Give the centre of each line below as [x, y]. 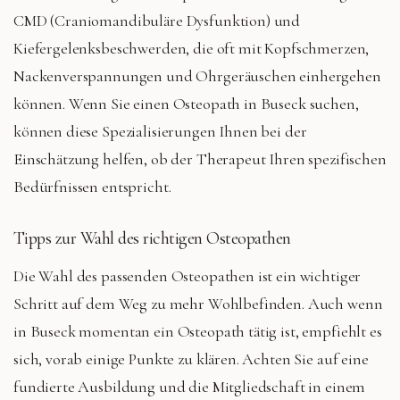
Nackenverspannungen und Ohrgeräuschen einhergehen [197, 75]
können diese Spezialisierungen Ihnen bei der [160, 131]
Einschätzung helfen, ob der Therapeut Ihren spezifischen [200, 158]
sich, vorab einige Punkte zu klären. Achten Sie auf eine [191, 358]
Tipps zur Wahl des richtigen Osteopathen [152, 237]
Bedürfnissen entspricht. [92, 186]
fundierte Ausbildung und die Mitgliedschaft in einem [190, 386]
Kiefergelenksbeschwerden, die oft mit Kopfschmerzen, [192, 48]
